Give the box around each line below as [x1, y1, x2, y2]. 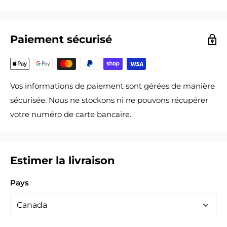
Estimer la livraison [10, 154, 115, 167]
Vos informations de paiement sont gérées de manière [10, 81, 215, 91]
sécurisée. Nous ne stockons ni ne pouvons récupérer [10, 95, 208, 105]
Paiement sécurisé [10, 33, 112, 46]
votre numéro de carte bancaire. [10, 109, 131, 120]
